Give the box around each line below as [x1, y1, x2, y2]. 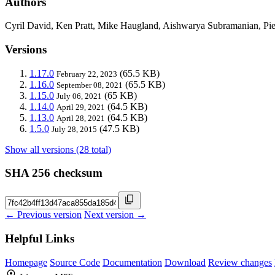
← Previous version [5, 209, 82, 220]
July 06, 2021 [56, 91, 102, 101]
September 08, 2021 [56, 80, 123, 90]
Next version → [84, 209, 146, 220]
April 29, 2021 [56, 102, 105, 112]
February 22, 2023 [56, 69, 117, 79]
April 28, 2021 [56, 113, 105, 123]
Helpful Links [5, 231, 74, 245]
